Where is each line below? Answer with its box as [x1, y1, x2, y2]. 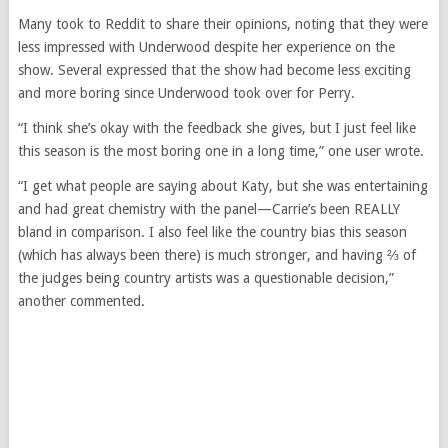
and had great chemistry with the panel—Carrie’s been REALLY [17, 201, 400, 218]
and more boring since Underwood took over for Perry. [17, 85, 355, 102]
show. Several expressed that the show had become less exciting [17, 62, 411, 79]
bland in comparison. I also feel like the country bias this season [17, 224, 407, 241]
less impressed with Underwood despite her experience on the [17, 39, 395, 56]
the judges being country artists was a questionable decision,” [17, 270, 394, 287]
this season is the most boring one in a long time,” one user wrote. [17, 143, 424, 160]
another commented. [17, 293, 145, 310]
